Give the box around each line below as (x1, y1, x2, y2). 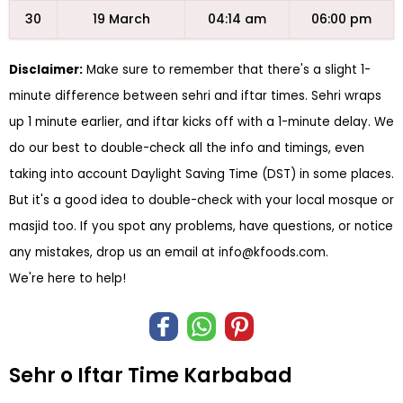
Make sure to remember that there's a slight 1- (83, 61, 371, 78)
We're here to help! (9, 270, 126, 287)
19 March (92, 10, 150, 28)
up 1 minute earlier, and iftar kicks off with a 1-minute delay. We (9, 113, 394, 130)
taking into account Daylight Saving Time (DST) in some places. (9, 166, 394, 183)
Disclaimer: (9, 61, 83, 78)
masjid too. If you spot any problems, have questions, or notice (9, 218, 393, 235)
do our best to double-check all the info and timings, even (9, 139, 364, 157)
